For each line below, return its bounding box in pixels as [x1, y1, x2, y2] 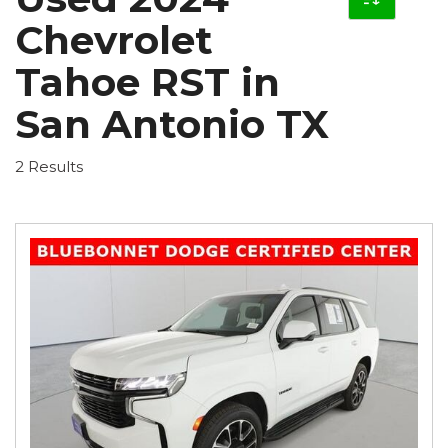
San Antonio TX [15, 99, 329, 148]
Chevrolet [15, 15, 213, 64]
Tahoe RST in [15, 57, 280, 106]
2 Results [15, 156, 83, 176]
